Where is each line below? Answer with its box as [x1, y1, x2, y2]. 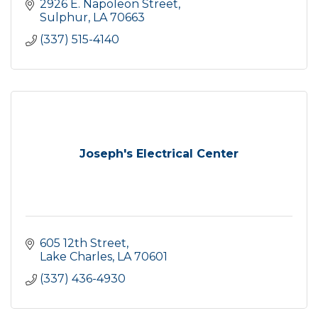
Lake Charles [40, 249, 112, 263]
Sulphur [40, 10, 88, 24]
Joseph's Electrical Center [79, 146, 238, 160]
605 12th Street [40, 236, 126, 250]
